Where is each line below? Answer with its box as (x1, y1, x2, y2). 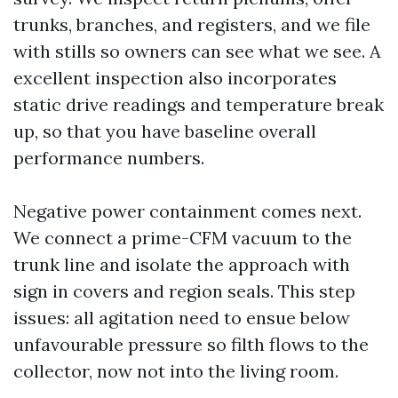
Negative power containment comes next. (13, 200, 362, 222)
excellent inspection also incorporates (13, 67, 337, 89)
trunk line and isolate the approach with (13, 253, 350, 275)
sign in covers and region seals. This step (13, 280, 355, 302)
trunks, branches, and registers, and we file (13, 13, 370, 36)
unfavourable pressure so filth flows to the (13, 333, 369, 355)
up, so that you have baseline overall (13, 120, 316, 142)
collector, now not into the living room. (13, 360, 338, 382)
